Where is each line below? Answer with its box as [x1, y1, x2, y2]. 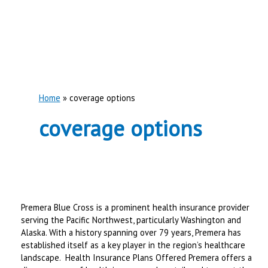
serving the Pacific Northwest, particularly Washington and [21, 214, 242, 226]
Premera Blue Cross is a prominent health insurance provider [21, 201, 250, 213]
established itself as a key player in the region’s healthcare [21, 239, 246, 251]
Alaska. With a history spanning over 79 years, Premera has [21, 226, 242, 238]
